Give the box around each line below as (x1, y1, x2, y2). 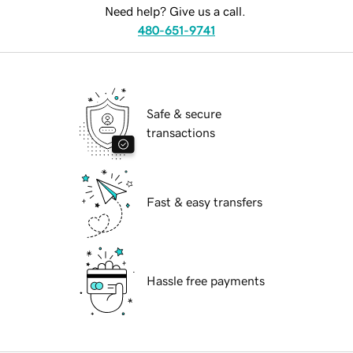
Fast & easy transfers (147, 195, 262, 209)
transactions (147, 126, 215, 139)
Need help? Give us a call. (104, 5, 246, 18)
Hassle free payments (147, 274, 265, 288)
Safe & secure (147, 107, 221, 121)
